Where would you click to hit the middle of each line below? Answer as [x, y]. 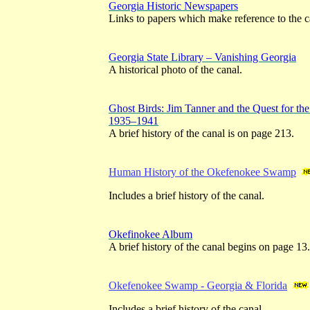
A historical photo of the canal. [175, 70]
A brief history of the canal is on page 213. [201, 133]
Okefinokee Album [151, 234]
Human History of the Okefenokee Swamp [202, 172]
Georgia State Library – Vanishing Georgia [202, 57]
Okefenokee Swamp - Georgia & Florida [198, 285]
